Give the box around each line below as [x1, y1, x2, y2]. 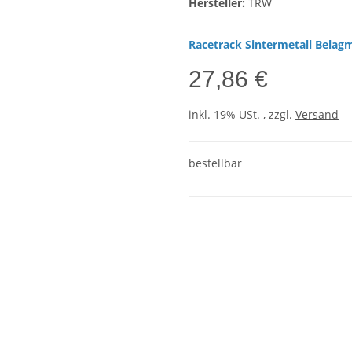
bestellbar [189, 156, 242, 171]
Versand [295, 107, 339, 123]
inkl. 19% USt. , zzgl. [189, 107, 295, 123]
